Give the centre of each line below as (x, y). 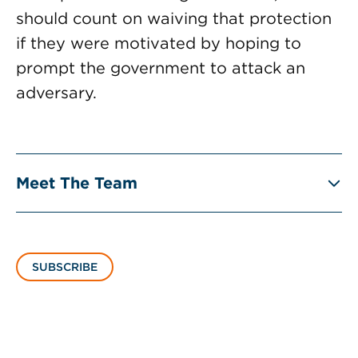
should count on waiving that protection (174, 18)
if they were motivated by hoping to (159, 43)
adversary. (56, 93)
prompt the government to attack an (161, 68)
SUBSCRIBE (65, 267)
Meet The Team (77, 183)
